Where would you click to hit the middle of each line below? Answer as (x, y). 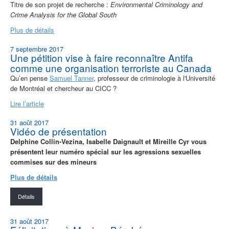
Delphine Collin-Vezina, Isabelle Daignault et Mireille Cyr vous (108, 142)
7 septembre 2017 (37, 49)
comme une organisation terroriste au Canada (111, 68)
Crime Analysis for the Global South (63, 15)
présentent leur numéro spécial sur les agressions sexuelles (106, 152)
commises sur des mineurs (53, 162)
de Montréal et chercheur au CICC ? (63, 88)
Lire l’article (27, 104)
